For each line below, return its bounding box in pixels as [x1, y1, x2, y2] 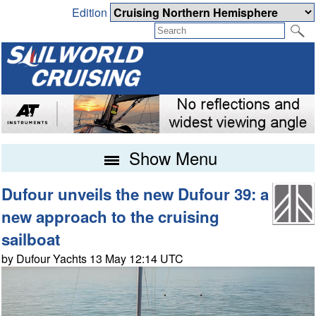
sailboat [1, 228, 61, 251]
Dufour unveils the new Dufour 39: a [1, 183, 269, 206]
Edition [71, 4, 110, 21]
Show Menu [123, 145, 217, 171]
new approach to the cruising [1, 205, 220, 229]
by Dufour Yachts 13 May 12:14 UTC [1, 250, 184, 267]
